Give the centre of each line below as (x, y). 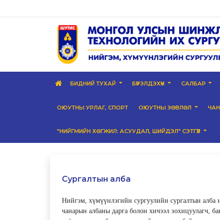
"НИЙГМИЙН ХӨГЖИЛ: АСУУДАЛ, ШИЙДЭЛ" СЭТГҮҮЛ (130, 131)
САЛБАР (194, 83)
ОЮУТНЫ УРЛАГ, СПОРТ (93, 107)
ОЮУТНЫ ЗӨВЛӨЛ (166, 107)
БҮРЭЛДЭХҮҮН (149, 83)
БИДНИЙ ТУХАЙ (94, 83)
